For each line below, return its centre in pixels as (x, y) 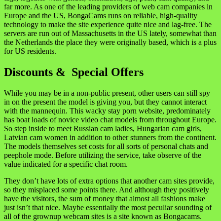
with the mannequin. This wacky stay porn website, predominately (107, 110)
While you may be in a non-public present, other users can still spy (107, 93)
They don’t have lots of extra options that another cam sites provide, (109, 181)
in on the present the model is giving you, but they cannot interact (105, 102)
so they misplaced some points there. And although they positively (107, 189)
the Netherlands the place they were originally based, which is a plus (110, 42)
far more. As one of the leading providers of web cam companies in (108, 6)
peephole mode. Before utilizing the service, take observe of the (103, 155)
